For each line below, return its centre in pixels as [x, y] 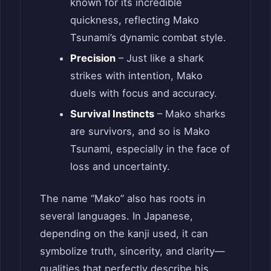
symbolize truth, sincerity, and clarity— [132, 251]
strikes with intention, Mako [136, 75]
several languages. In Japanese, [116, 216]
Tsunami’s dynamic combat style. [148, 37]
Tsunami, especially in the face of [150, 149]
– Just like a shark [159, 58]
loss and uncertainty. [120, 166]
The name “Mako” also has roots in [123, 199]
